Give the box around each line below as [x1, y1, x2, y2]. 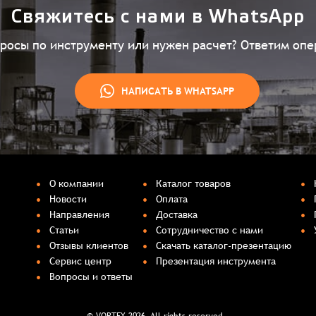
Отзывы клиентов [49, 239, 128, 251]
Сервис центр [49, 255, 111, 267]
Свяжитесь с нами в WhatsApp [11, 8, 305, 26]
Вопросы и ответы [49, 270, 133, 282]
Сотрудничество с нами [155, 224, 263, 236]
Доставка [155, 208, 197, 220]
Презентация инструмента [155, 255, 276, 267]
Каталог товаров [155, 177, 231, 189]
